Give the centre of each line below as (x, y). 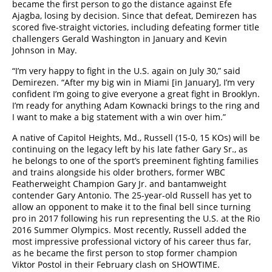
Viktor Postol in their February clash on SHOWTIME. (116, 264)
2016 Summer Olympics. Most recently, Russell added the (129, 230)
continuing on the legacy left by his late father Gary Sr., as (130, 149)
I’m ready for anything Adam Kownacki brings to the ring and (136, 105)
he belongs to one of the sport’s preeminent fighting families (135, 161)
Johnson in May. (45, 50)
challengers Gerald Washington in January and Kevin (120, 39)
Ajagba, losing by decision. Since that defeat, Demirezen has (134, 15)
